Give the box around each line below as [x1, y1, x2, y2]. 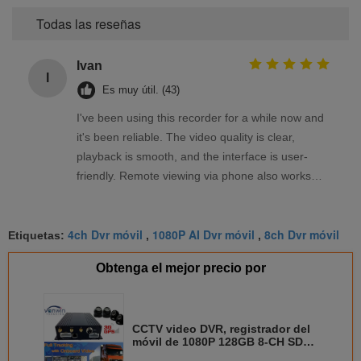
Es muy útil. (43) [102, 83, 180, 96]
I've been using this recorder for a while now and [77, 110, 324, 124]
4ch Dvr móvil [68, 226, 143, 243]
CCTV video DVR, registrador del [132, 322, 310, 335]
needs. [77, 207, 111, 221]
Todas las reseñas [36, 14, 141, 33]
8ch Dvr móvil [264, 226, 339, 243]
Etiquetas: [8, 228, 68, 242]
